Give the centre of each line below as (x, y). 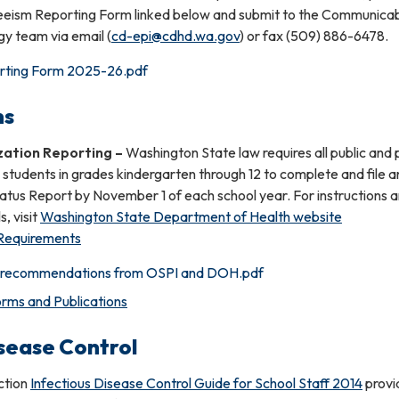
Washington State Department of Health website (191, 216)
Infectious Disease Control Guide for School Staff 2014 (196, 383)
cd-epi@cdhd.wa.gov (175, 35)
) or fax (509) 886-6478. (315, 35)
